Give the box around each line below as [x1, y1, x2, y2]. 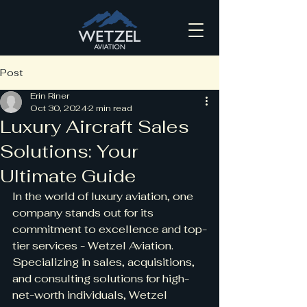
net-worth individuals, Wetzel [12, 288, 170, 302]
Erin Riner [30, 90, 69, 101]
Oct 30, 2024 [30, 103, 87, 114]
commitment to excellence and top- [12, 222, 207, 236]
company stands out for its [12, 206, 156, 220]
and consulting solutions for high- [12, 271, 189, 286]
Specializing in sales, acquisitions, [12, 255, 197, 269]
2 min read [88, 103, 132, 114]
